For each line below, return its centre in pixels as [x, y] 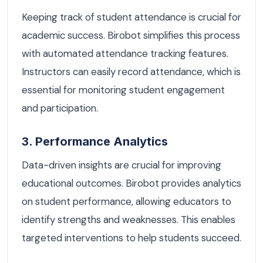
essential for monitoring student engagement [123, 90]
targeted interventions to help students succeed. [131, 237]
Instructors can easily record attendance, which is [131, 72]
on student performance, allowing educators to [127, 201]
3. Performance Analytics [95, 141]
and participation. [60, 108]
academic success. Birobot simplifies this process [131, 36]
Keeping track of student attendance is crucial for [131, 17]
